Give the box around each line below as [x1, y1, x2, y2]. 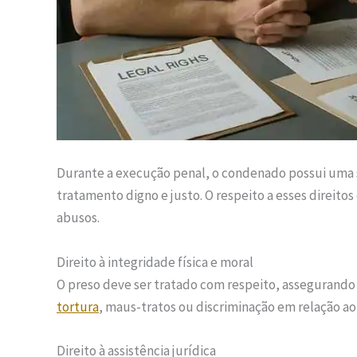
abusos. [57, 209, 100, 227]
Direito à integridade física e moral [57, 253, 253, 271]
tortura [57, 297, 99, 316]
